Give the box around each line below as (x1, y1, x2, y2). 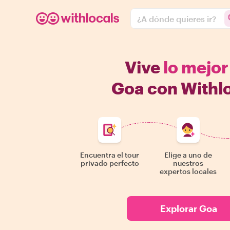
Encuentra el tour (80, 150, 140, 159)
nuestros (173, 159, 204, 167)
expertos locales (160, 167, 217, 176)
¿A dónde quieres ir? (137, 13, 216, 24)
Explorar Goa (160, 203, 217, 214)
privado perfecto (80, 159, 139, 167)
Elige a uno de (164, 150, 213, 159)
